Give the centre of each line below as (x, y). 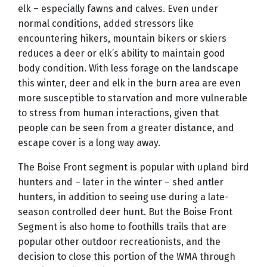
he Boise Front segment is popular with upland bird (136, 167)
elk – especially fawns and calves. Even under (118, 9)
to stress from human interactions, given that (118, 113)
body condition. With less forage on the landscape (128, 69)
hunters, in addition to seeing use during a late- (123, 197)
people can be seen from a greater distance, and (126, 128)
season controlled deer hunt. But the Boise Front (125, 212)
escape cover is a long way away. (90, 143)
